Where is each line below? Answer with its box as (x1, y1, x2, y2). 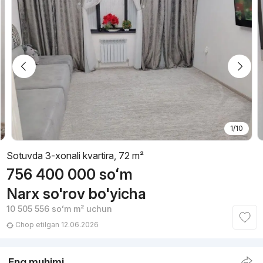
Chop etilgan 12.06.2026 (13, 220, 99, 230)
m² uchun (70, 204, 112, 214)
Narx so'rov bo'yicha (6, 185, 146, 203)
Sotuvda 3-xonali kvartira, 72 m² (6, 150, 144, 162)
